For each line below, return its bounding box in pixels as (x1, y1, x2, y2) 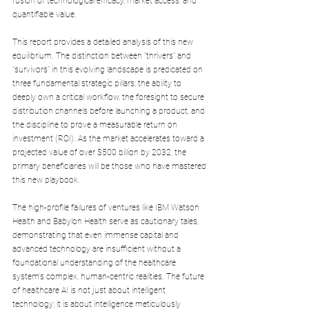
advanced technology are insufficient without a (12, 243, 183, 254)
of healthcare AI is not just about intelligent (12, 285, 168, 295)
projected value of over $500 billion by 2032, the (12, 147, 188, 157)
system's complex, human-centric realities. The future (12, 271, 206, 281)
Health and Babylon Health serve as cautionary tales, (12, 216, 201, 226)
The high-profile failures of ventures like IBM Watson (12, 202, 201, 212)
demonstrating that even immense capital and (12, 230, 181, 240)
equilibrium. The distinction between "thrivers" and (12, 50, 193, 61)
